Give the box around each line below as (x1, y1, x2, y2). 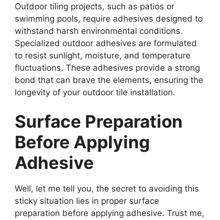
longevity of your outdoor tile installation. (15, 87, 175, 97)
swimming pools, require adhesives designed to (15, 13, 203, 24)
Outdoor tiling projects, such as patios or (15, 1, 174, 11)
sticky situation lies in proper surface (15, 196, 159, 206)
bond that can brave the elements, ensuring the (15, 75, 203, 85)
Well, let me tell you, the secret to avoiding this (15, 184, 199, 194)
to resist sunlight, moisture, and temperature (15, 50, 191, 60)
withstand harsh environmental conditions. (15, 26, 183, 36)
